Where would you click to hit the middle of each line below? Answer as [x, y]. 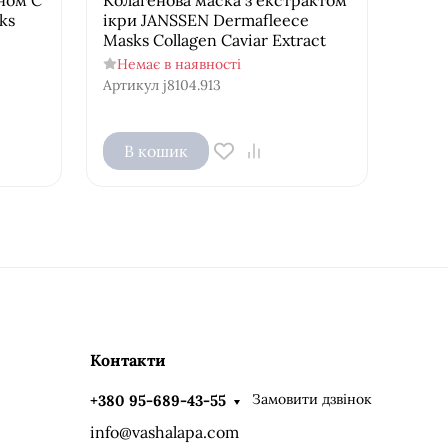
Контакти [127, 359]
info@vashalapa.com [164, 431]
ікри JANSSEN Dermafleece [205, 19]
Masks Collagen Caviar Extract [214, 39]
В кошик [155, 150]
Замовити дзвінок [312, 399]
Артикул [130, 84]
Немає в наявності [178, 63]
